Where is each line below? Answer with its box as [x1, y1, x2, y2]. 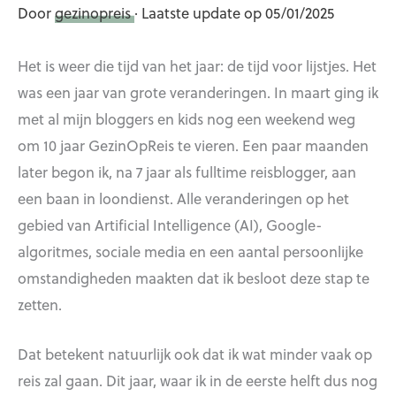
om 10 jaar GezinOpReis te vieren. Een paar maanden [18, 133, 369, 156]
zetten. [18, 293, 62, 315]
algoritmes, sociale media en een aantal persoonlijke [18, 240, 363, 262]
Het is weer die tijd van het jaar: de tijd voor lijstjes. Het [18, 54, 377, 76]
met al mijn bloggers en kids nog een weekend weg [18, 107, 355, 129]
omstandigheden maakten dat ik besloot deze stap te [18, 266, 369, 288]
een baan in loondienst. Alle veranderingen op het [18, 187, 349, 209]
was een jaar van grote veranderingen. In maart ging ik [18, 80, 378, 103]
